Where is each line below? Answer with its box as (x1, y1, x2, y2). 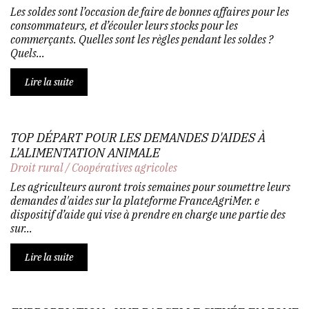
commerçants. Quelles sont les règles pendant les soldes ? (10, 32, 273, 46)
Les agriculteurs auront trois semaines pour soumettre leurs (10, 179, 290, 194)
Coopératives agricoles (72, 160, 177, 175)
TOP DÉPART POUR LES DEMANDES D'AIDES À (10, 129, 266, 146)
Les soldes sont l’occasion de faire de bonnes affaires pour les (10, 4, 289, 19)
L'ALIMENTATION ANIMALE (10, 144, 160, 161)
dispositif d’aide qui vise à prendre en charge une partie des (10, 207, 286, 221)
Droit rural (10, 160, 63, 175)
